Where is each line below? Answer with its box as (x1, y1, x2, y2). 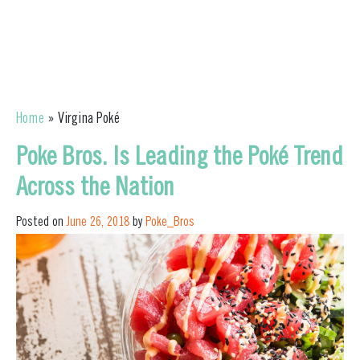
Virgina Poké (58, 112, 120, 127)
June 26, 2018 (67, 216, 129, 229)
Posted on (16, 216, 67, 229)
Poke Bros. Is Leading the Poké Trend (16, 146, 343, 172)
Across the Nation (16, 177, 174, 202)
